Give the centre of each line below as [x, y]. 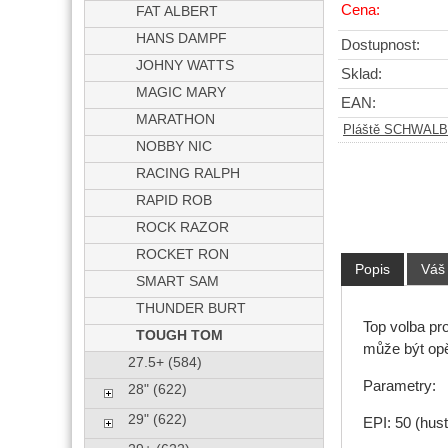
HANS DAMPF [182, 38]
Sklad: [361, 74]
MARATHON [176, 119]
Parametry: [399, 385]
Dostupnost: [380, 45]
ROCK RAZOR [183, 227]
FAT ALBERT [177, 11]
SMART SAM [178, 281]
